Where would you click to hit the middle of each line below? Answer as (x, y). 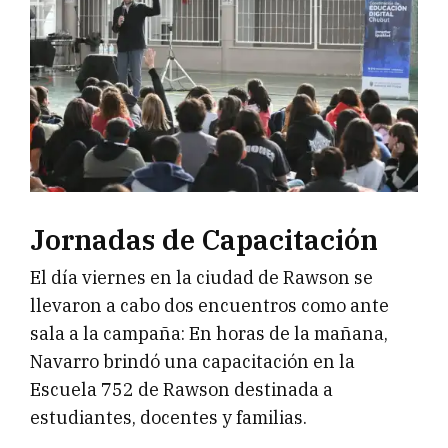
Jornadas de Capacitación (204, 239)
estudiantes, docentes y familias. (168, 417)
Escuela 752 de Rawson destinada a (181, 389)
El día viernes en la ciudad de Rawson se (201, 277)
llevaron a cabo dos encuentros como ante (209, 305)
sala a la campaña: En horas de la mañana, (209, 333)
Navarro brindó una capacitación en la (192, 361)
